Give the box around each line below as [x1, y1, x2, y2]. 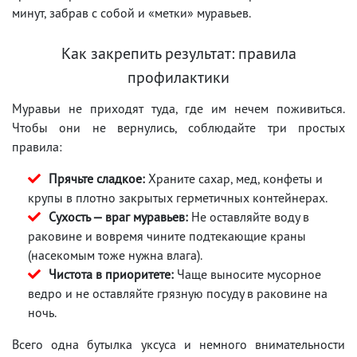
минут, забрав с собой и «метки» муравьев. [12, 4, 251, 21]
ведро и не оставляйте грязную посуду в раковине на [28, 284, 328, 301]
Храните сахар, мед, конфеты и [145, 170, 323, 186]
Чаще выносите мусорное [174, 265, 321, 282]
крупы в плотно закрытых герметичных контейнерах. [28, 189, 328, 206]
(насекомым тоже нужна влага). [28, 246, 202, 263]
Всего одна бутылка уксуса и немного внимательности [12, 335, 345, 352]
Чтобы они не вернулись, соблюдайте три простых [12, 119, 345, 135]
